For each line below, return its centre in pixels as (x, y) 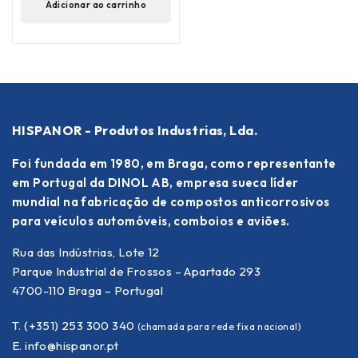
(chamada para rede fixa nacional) (219, 326)
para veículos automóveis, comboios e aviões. (151, 221)
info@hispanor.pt (72, 345)
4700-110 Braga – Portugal (88, 290)
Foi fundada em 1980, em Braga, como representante (174, 163)
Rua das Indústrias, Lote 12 (86, 252)
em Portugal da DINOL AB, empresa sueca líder (155, 182)
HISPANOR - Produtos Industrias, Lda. (135, 130)
